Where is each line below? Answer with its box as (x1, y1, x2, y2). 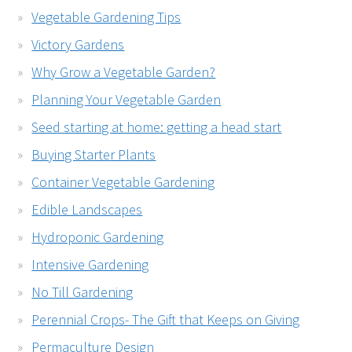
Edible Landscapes (31, 200, 143, 218)
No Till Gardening (31, 283, 134, 301)
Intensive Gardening (31, 255, 149, 273)
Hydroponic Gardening (31, 228, 164, 246)
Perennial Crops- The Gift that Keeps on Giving (31, 310, 300, 328)
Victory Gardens (31, 35, 125, 53)
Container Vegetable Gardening (31, 173, 215, 191)
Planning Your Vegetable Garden (31, 90, 222, 108)
